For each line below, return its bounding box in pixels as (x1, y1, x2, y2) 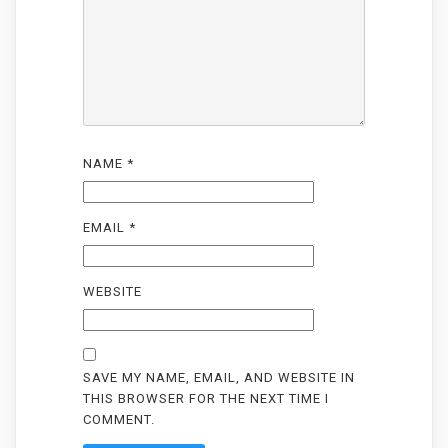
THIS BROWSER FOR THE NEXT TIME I (82, 390, 329, 406)
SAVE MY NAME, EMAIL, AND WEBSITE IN (82, 369, 355, 385)
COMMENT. (82, 411, 155, 427)
